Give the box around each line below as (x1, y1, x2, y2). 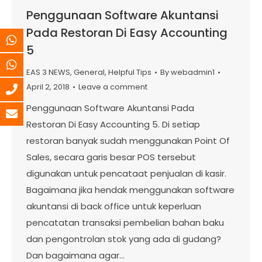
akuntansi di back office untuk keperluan (26, 200, 201, 213)
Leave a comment (78, 81, 147, 93)
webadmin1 (171, 67, 215, 78)
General (74, 67, 105, 78)
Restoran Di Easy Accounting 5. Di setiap (26, 118, 200, 131)
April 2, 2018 (26, 81, 70, 93)
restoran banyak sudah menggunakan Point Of (26, 135, 230, 147)
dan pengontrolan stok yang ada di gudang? (26, 233, 221, 246)
